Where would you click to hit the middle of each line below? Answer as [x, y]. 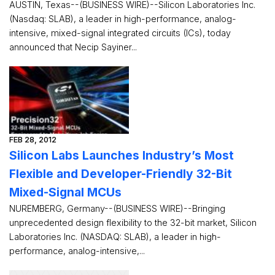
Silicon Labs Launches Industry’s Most [122, 155]
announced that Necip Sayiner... [73, 47]
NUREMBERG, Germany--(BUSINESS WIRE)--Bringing [117, 208]
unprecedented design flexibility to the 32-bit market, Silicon [133, 223]
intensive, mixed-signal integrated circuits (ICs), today [120, 33]
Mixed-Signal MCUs [65, 192]
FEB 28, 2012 [33, 140]
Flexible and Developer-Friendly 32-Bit [121, 174]
